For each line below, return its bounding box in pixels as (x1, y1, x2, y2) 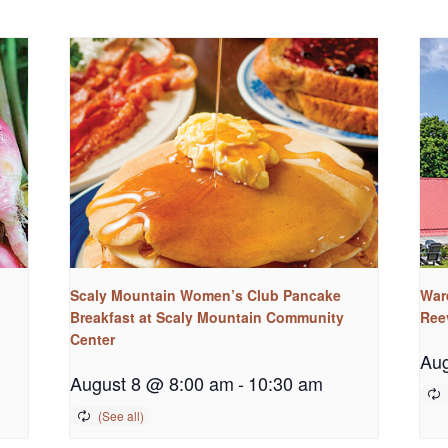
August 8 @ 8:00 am (70, 369, 235, 396)
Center (70, 328, 116, 349)
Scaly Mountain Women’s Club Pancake (70, 284, 342, 305)
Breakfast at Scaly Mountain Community (70, 306, 345, 327)
